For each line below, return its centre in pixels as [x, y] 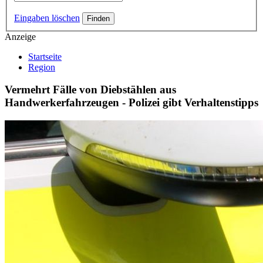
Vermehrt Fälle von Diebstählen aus [90, 90]
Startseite [45, 56]
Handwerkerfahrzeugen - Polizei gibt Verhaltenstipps [131, 103]
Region [42, 67]
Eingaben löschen [47, 18]
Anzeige [20, 36]
